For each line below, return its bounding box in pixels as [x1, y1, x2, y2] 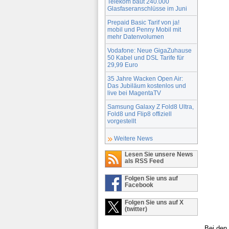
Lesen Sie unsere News [125, 150, 193, 157]
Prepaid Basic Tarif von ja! [107, 18, 179, 26]
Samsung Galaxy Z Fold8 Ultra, [107, 103, 194, 110]
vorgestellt [107, 117, 136, 124]
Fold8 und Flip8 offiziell [107, 110, 172, 117]
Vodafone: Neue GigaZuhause [107, 47, 192, 54]
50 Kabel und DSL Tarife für [107, 54, 184, 61]
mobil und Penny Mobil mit [107, 26, 181, 33]
